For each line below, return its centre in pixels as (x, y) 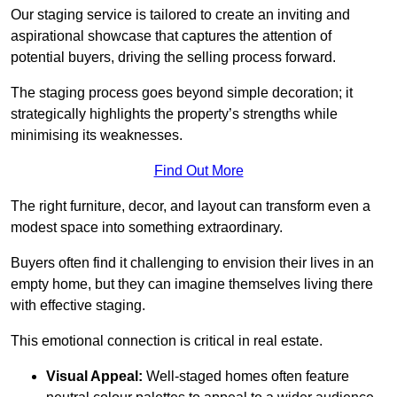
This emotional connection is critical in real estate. (167, 341)
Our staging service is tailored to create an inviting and (180, 15)
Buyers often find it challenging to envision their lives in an (192, 263)
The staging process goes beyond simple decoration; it (182, 93)
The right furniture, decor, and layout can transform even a (191, 206)
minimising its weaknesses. (97, 136)
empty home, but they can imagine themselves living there (192, 284)
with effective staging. (78, 306)
